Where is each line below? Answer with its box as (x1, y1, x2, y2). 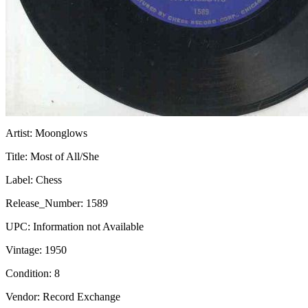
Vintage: (5, 244, 42, 256)
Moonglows (32, 127, 87, 139)
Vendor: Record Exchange (5, 291, 120, 302)
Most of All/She (27, 151, 99, 162)
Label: (5, 174, 33, 186)
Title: (5, 151, 27, 162)
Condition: (5, 267, 52, 279)
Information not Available (30, 221, 144, 232)
